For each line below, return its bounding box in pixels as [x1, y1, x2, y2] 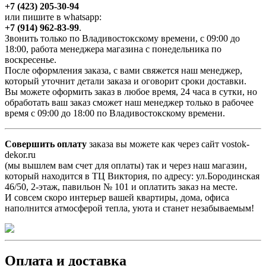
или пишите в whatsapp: [5, 12, 102, 23]
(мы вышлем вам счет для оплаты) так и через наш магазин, [5, 160, 247, 171]
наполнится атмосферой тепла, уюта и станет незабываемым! [5, 203, 254, 214]
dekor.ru [5, 150, 36, 160]
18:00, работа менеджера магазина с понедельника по [5, 44, 221, 55]
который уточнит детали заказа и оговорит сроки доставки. [5, 76, 246, 87]
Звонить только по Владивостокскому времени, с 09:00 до [5, 33, 240, 44]
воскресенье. [5, 55, 56, 65]
